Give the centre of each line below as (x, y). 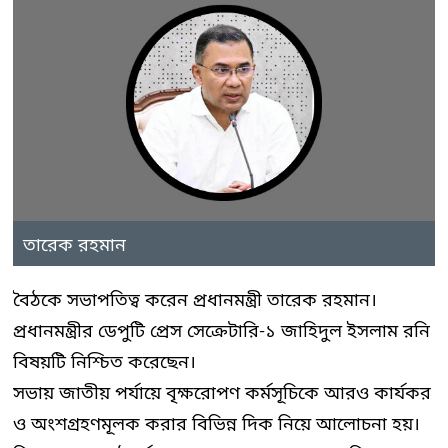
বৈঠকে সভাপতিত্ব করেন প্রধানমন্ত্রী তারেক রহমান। (195, 300)
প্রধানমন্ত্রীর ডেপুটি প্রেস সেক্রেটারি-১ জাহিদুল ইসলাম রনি (221, 331)
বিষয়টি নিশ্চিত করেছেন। (104, 362)
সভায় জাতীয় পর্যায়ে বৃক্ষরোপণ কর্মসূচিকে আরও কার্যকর (222, 393)
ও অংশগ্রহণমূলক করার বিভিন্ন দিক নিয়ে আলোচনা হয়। (216, 424)
